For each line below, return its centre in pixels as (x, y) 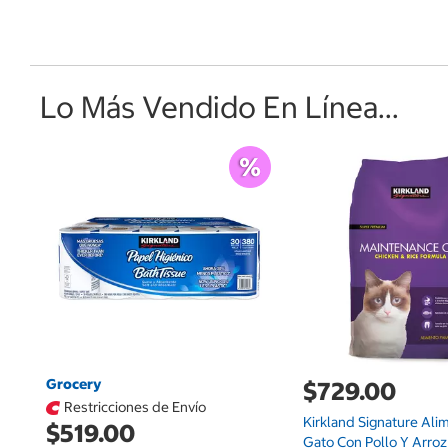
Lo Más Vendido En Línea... (219, 106)
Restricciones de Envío (135, 406)
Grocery (74, 383)
